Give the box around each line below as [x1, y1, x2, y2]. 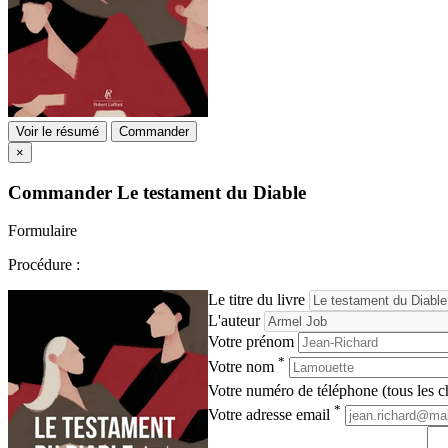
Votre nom [208, 357, 278, 375]
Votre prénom [208, 333, 294, 351]
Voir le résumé [16, 124, 99, 139]
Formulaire [8, 222, 77, 240]
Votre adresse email [208, 406, 334, 424]
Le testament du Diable [117, 181, 306, 203]
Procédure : [8, 256, 80, 274]
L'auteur [208, 312, 260, 330]
